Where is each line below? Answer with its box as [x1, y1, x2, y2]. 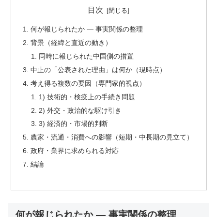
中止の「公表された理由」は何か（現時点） [30, 65, 166, 74]
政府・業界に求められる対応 [30, 147, 119, 155]
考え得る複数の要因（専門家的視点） [30, 79, 146, 87]
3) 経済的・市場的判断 [39, 120, 108, 128]
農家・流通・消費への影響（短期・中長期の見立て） [30, 133, 193, 141]
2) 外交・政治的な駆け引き [39, 106, 122, 114]
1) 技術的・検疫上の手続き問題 [39, 93, 136, 101]
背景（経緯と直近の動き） [30, 39, 112, 47]
